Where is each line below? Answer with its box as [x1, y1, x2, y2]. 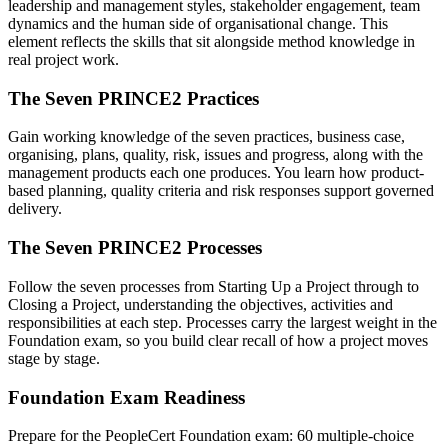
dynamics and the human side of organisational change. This [8, 14, 388, 32]
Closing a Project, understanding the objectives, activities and [8, 295, 393, 313]
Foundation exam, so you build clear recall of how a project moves [8, 331, 428, 349]
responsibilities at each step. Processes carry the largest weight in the [8, 313, 437, 331]
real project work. [8, 50, 119, 68]
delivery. [8, 200, 62, 218]
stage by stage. [8, 349, 100, 367]
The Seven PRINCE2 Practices [8, 87, 259, 109]
